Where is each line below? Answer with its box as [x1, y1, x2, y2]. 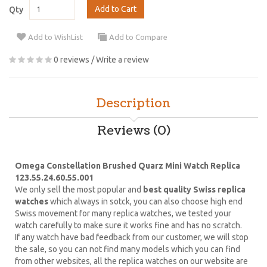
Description [97, 95, 170, 112]
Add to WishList [28, 33, 83, 42]
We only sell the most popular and [15, 184, 143, 194]
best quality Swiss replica [143, 184, 246, 194]
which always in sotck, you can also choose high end [50, 196, 243, 206]
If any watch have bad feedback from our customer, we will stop [15, 232, 249, 242]
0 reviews [54, 54, 89, 64]
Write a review [96, 54, 149, 64]
